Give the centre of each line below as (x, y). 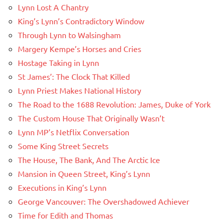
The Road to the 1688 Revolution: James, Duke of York (114, 104)
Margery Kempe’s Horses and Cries (80, 48)
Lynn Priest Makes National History (80, 90)
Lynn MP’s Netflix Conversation (74, 132)
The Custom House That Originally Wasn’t (91, 118)
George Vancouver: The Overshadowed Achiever (104, 201)
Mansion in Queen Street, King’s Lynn (84, 173)
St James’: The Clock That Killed (74, 76)
